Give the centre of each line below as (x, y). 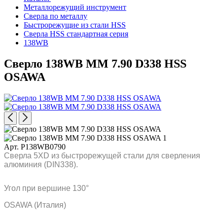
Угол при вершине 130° (46, 188)
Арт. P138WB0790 (35, 147)
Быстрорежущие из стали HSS (75, 25)
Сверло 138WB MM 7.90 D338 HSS (95, 63)
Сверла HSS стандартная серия (76, 34)
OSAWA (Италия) (35, 205)
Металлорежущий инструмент (75, 7)
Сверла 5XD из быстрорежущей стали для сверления (102, 155)
